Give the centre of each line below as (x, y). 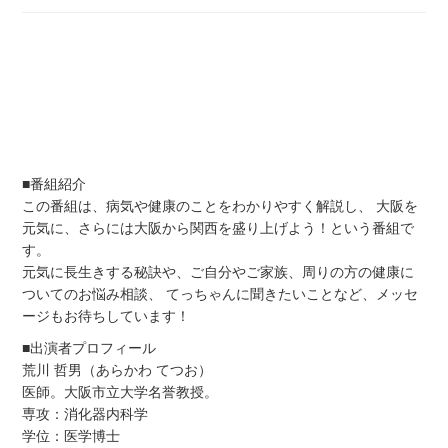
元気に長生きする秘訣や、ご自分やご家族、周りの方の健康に (218, 272)
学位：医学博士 (71, 436)
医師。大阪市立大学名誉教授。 (120, 392)
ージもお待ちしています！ (106, 316)
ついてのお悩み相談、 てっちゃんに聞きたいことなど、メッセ (220, 294)
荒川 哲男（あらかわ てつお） (117, 370)
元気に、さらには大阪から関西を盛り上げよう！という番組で (218, 228)
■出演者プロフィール (89, 348)
